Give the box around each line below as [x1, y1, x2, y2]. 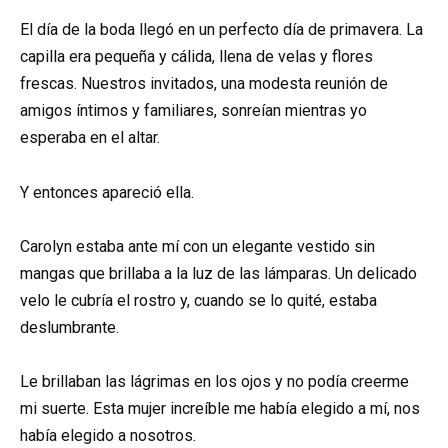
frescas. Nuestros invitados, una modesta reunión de [20, 74, 388, 94]
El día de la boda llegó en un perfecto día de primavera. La [20, 20, 423, 40]
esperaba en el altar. [20, 128, 160, 148]
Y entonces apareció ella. [20, 182, 194, 202]
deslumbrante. [20, 317, 119, 337]
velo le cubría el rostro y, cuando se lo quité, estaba [20, 290, 377, 310]
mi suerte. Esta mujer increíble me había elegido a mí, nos [20, 398, 420, 418]
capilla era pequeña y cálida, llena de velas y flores [20, 47, 373, 67]
